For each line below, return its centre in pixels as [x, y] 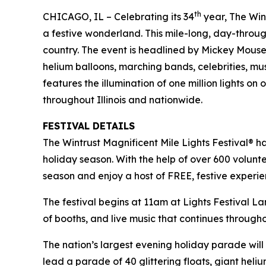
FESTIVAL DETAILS [89, 126]
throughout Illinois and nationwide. [123, 100]
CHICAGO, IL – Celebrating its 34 [118, 17]
